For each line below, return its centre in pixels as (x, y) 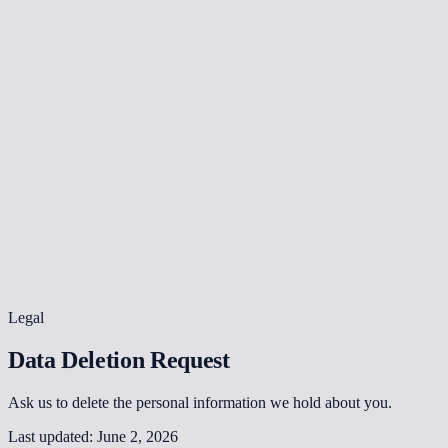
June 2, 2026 (137, 436)
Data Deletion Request (119, 359)
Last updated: (52, 436)
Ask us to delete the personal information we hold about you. (200, 402)
